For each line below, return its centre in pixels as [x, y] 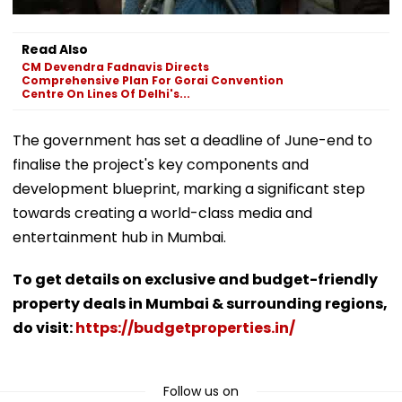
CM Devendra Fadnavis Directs [115, 66]
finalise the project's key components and [161, 164]
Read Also [55, 49]
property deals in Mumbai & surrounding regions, [200, 303]
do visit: [44, 328]
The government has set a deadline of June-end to [192, 140]
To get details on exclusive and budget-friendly [195, 279]
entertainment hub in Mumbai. [119, 237]
